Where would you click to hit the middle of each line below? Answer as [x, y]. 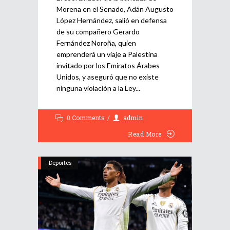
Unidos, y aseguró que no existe [108, 76]
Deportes [60, 162]
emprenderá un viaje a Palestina [107, 54]
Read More [145, 134]
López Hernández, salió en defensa [112, 20]
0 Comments [86, 117]
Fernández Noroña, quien [96, 43]
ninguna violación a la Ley [96, 88]
